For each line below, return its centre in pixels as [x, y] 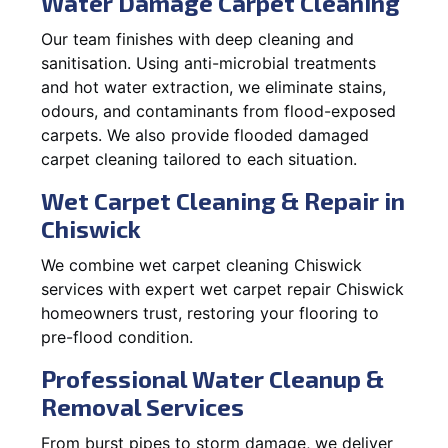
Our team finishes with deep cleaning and [197, 38]
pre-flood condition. [117, 336]
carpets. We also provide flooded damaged [205, 134]
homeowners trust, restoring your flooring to [210, 312]
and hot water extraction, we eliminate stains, [213, 86]
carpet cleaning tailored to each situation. [199, 158]
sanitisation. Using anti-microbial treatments [208, 62]
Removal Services [142, 406]
